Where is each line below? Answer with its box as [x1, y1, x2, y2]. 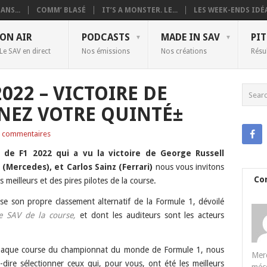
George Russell [160, 148, 225, 158]
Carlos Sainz [66, 162, 117, 172]
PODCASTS [82, 32, 130, 43]
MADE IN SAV [161, 32, 220, 43]
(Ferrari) [116, 162, 153, 172]
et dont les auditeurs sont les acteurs [79, 210, 225, 220]
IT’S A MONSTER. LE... [102, 6, 178, 14]
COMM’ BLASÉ [36, 6, 86, 14]
